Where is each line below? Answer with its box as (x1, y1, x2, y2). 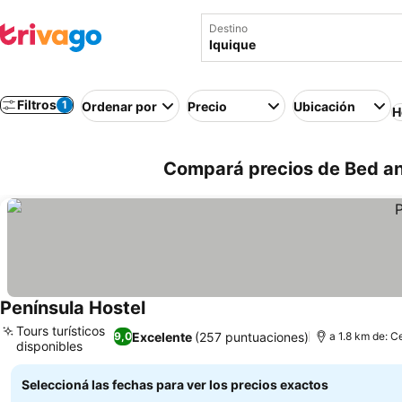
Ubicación (293, 98, 355, 114)
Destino (209, 22, 248, 35)
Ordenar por (82, 98, 157, 114)
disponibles (16, 338, 83, 354)
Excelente (131, 328, 192, 345)
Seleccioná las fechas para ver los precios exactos (22, 377, 328, 392)
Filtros (17, 97, 57, 112)
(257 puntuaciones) (194, 328, 309, 345)
